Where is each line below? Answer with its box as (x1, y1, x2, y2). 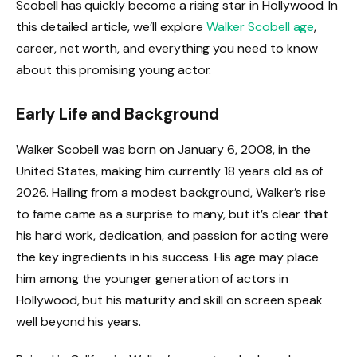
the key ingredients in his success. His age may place (16, 248, 319, 265)
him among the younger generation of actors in (16, 269, 288, 287)
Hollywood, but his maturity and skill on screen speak (16, 291, 323, 308)
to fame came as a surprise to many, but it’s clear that (16, 205, 329, 222)
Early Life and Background (16, 104, 219, 125)
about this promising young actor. (16, 61, 212, 78)
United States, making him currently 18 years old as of (16, 162, 324, 179)
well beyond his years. (16, 312, 141, 330)
